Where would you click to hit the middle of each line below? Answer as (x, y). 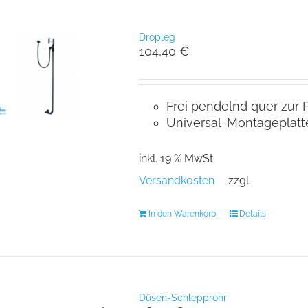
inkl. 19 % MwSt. (177, 158)
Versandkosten (176, 180)
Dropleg (157, 37)
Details (252, 213)
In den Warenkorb (182, 213)
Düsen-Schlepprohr (183, 297)
